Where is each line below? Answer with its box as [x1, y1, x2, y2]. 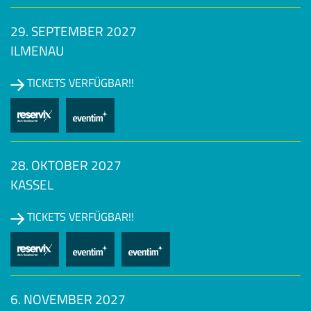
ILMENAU [10, 40, 64, 61]
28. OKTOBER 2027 [10, 155, 121, 176]
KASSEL [10, 174, 53, 195]
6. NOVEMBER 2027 [10, 289, 126, 310]
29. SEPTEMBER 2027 [10, 21, 137, 42]
